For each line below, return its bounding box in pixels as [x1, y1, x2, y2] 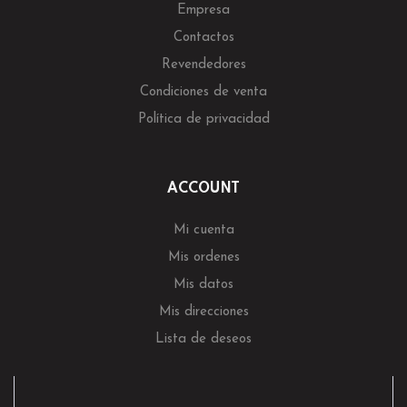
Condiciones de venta [140, 84, 267, 99]
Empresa [177, 3, 230, 17]
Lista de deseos [155, 332, 252, 346]
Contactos [173, 30, 234, 45]
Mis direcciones [158, 304, 249, 319]
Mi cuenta [173, 223, 234, 237]
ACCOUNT [167, 181, 240, 196]
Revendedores [161, 57, 246, 72]
